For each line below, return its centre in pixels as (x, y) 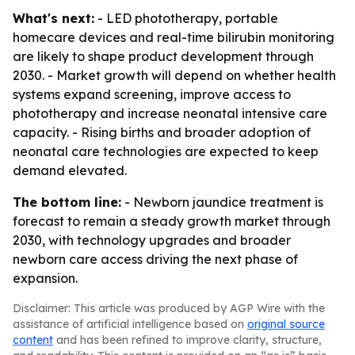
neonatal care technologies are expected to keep (166, 151)
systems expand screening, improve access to (152, 94)
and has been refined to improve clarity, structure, (187, 340)
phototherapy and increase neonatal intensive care (170, 113)
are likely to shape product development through (163, 56)
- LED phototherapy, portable (186, 18)
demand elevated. (70, 170)
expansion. (45, 278)
